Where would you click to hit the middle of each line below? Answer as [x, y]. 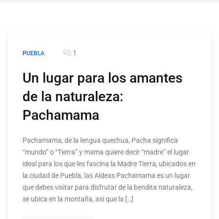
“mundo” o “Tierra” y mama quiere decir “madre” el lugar [106, 152]
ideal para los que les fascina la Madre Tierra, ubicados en [109, 164]
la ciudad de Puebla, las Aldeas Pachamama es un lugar [106, 176]
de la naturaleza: [73, 97]
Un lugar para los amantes [102, 78]
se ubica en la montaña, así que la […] [78, 199]
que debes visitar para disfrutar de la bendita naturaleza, [108, 187]
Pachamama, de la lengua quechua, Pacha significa [100, 141]
